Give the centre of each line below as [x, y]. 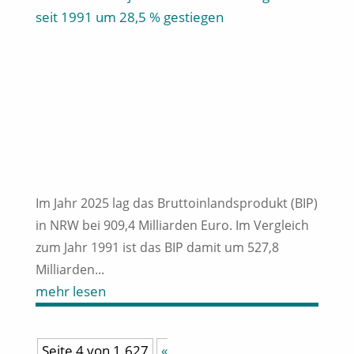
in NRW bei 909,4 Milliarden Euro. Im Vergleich [172, 225]
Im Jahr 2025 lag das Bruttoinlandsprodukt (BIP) [176, 203]
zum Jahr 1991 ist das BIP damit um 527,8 [157, 247]
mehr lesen [70, 291]
